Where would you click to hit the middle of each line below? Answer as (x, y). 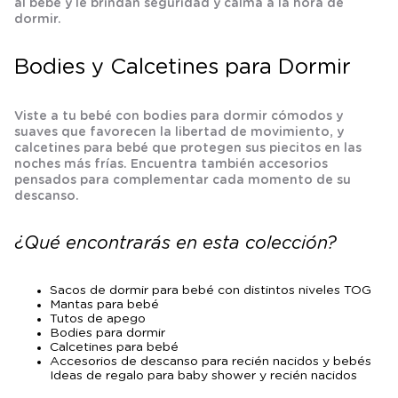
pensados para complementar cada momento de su (183, 180)
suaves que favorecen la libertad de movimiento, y (179, 132)
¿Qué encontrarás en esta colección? (175, 243)
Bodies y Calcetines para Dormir (183, 67)
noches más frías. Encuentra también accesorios (171, 164)
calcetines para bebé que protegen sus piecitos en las (188, 148)
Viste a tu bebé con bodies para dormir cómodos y (179, 116)
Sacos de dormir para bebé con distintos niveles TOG (211, 291)
